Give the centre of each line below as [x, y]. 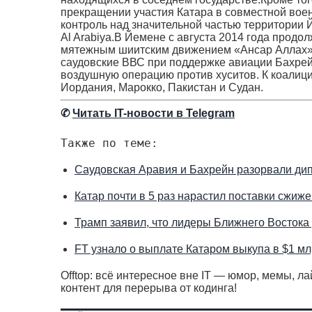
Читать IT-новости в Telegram [154, 113]
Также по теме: [109, 143]
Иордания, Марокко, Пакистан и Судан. [162, 87]
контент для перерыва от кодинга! [149, 288]
